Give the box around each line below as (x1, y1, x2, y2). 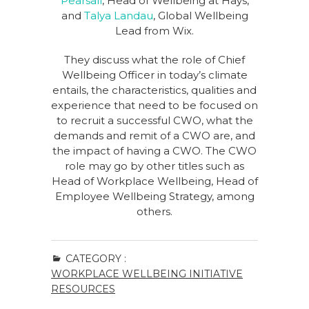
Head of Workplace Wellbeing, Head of (51, 175, 258, 188)
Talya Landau (83, 9, 153, 22)
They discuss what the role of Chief (64, 53, 245, 66)
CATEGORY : (63, 252, 126, 265)
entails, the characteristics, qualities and (52, 83, 257, 97)
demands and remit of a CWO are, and (54, 129, 255, 142)
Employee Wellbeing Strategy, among (54, 190, 255, 203)
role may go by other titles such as (65, 159, 244, 172)
